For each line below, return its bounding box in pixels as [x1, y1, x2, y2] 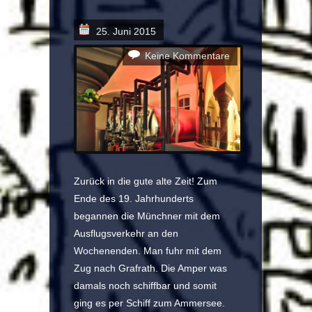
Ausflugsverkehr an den [74, 227, 178, 239]
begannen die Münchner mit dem [74, 210, 220, 221]
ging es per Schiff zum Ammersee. [74, 297, 225, 309]
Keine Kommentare [144, 50, 230, 62]
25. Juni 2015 [96, 26, 156, 38]
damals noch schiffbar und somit [74, 279, 217, 291]
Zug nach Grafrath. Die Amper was [74, 262, 227, 274]
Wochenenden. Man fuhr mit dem [74, 244, 221, 256]
